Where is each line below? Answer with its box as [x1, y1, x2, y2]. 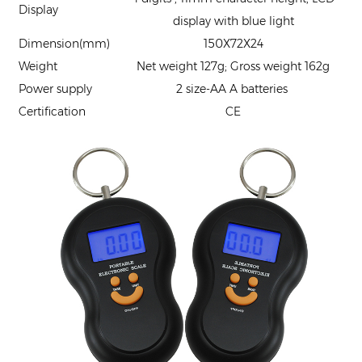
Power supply [19, 81, 92, 96]
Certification [19, 103, 86, 119]
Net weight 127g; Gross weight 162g [137, 58, 330, 74]
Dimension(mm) [19, 36, 110, 51]
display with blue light [172, 13, 294, 28]
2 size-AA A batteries [175, 81, 291, 96]
